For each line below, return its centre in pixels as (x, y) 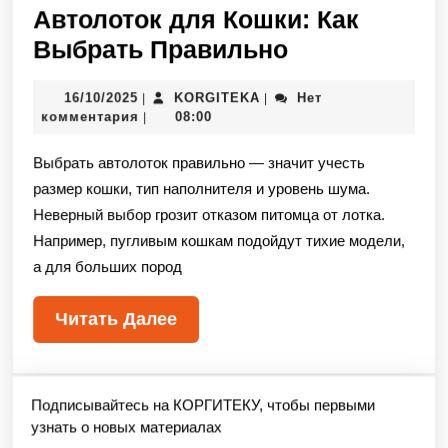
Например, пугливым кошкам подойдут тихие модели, (219, 242)
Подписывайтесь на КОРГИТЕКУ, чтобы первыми (203, 405)
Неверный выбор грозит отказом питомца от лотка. (209, 216)
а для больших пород (107, 268)
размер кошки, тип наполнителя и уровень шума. (201, 190)
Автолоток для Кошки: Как (196, 20)
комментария (90, 118)
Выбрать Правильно (160, 50)
